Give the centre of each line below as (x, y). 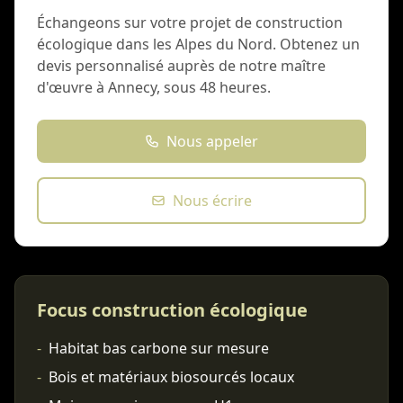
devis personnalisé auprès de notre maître (181, 66)
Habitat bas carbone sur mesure (159, 348)
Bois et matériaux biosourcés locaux (171, 377)
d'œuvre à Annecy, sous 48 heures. (154, 87)
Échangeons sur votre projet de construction (190, 22)
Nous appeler (212, 141)
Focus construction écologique (172, 310)
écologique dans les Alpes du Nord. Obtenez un (198, 44)
